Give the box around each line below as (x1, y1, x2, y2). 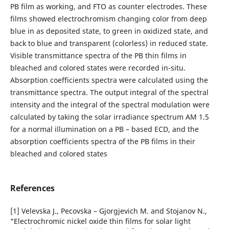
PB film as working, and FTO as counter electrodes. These (10, 1, 207, 11)
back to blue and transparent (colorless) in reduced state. (10, 38, 208, 48)
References (10, 182, 55, 194)
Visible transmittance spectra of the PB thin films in (10, 50, 187, 60)
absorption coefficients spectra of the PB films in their (10, 136, 195, 146)
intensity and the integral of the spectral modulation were (10, 99, 210, 109)
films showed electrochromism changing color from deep (10, 13, 207, 24)
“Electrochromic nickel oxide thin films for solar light (10, 216, 191, 226)
